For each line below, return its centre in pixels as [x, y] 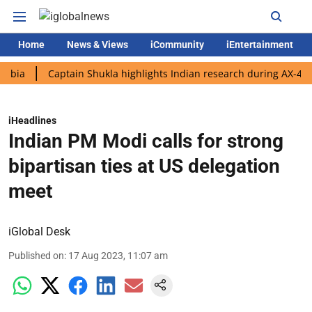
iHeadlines [32, 120]
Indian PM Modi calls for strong [146, 141]
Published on [36, 256]
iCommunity [177, 45]
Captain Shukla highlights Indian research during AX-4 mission [161, 73]
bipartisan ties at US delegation [144, 166]
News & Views [97, 45]
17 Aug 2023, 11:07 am [118, 256]
